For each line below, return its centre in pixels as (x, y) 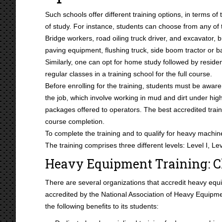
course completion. (75, 121)
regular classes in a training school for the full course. (129, 74)
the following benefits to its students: (102, 206)
